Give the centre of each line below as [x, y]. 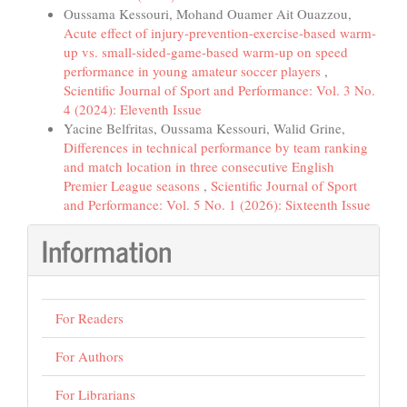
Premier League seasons [134, 186]
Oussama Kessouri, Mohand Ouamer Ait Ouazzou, [208, 14]
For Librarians [95, 395]
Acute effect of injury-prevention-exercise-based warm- [220, 33]
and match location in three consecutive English [199, 167]
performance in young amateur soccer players [194, 71]
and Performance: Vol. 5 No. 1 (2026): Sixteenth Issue [217, 205]
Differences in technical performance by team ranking [216, 148]
